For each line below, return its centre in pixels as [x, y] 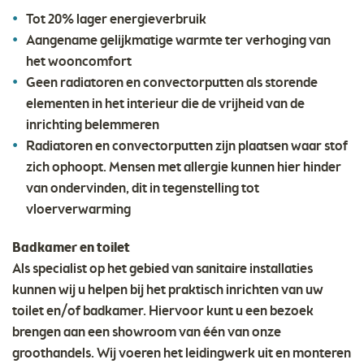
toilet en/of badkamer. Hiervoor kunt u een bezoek [163, 312]
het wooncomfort [79, 63]
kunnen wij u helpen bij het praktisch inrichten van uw [168, 291]
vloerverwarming [78, 210]
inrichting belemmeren [93, 126]
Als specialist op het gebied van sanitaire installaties [162, 270]
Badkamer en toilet [71, 249]
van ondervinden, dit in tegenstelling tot [143, 189]
